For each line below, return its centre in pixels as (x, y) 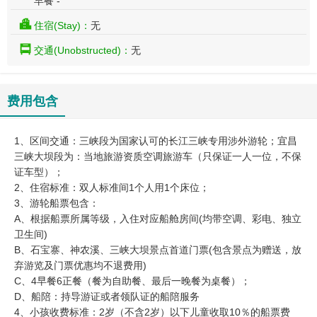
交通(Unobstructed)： (82, 51)
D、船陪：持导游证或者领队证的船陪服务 (107, 297)
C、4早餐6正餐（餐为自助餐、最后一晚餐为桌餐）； (132, 281)
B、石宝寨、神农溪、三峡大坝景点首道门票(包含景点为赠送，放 (158, 250)
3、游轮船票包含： (57, 203)
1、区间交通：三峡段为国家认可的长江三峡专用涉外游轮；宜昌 (156, 141)
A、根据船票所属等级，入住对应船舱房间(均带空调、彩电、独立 (158, 219)
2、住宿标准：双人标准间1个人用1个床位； (112, 188)
